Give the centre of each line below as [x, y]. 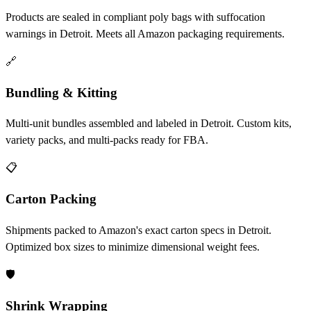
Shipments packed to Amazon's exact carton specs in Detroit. [138, 230]
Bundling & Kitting [61, 92]
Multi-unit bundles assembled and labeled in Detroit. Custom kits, [149, 124]
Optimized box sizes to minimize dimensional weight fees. [133, 246]
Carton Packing [51, 199]
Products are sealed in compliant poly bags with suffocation [135, 17]
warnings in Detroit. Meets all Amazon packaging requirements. [145, 34]
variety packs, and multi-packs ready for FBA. [107, 140]
